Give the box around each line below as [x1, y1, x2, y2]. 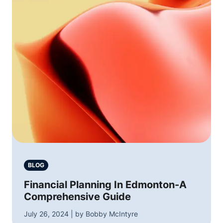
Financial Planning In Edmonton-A [24, 179, 187, 191]
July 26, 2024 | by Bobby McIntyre [24, 210, 138, 218]
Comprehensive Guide [24, 191, 131, 203]
